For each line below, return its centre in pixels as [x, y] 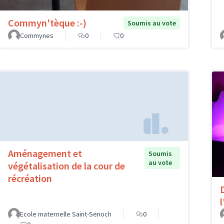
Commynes [37, 36]
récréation [30, 178]
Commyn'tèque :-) [47, 23]
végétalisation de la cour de [66, 165]
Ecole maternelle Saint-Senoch [66, 214]
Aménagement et [45, 153]
